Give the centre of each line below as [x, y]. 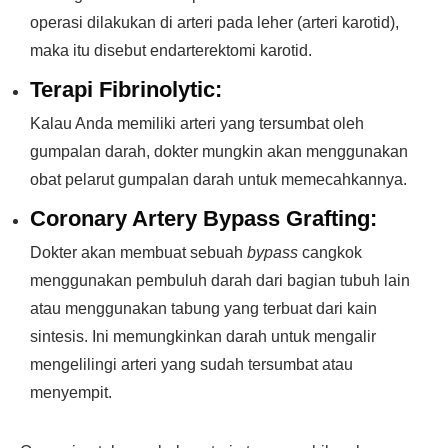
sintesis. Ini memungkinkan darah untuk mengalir [203, 336]
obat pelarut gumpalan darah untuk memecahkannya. [218, 179]
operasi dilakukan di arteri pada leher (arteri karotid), [214, 22]
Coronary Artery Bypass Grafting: [203, 218]
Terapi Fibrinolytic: [126, 89]
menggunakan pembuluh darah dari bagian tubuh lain [220, 280]
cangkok [330, 252]
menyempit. [71, 392]
